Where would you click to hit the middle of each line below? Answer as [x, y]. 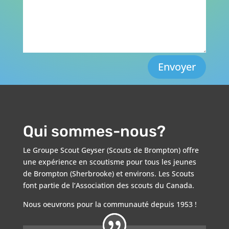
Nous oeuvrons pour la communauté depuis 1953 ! [110, 204]
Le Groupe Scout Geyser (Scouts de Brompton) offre [111, 150]
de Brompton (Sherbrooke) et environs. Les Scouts [108, 174]
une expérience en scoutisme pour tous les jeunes [109, 162]
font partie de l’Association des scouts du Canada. [108, 186]
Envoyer [177, 67]
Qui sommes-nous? [94, 132]
